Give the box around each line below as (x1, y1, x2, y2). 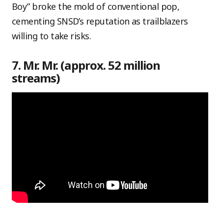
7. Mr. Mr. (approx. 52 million (12, 57, 161, 73)
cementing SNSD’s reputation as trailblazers (12, 15, 188, 27)
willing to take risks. (12, 30, 91, 42)
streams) (12, 70, 60, 86)
